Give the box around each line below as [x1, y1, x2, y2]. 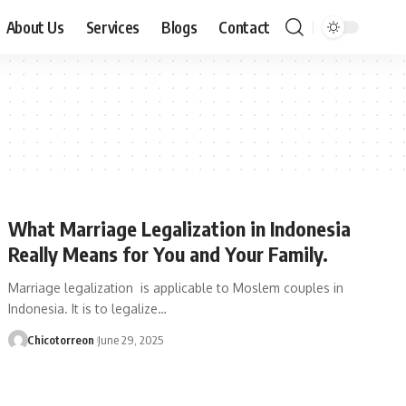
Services [85, 16, 140, 37]
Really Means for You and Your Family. [8, 241, 329, 266]
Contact [218, 16, 271, 37]
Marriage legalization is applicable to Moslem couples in [8, 280, 344, 295]
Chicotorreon [26, 333, 94, 347]
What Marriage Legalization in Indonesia [8, 216, 352, 241]
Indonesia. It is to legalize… [8, 301, 168, 316]
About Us [5, 16, 64, 37]
